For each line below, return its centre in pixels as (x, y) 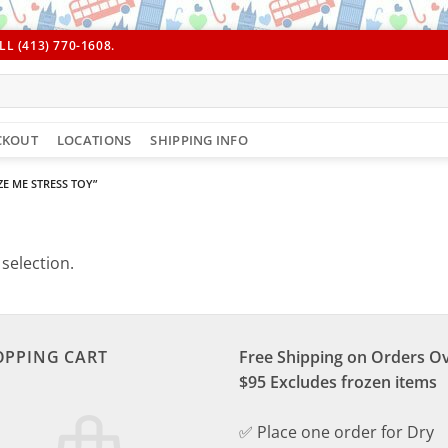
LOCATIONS (94, 139)
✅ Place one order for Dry (336, 432)
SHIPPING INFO (199, 139)
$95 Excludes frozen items (338, 382)
